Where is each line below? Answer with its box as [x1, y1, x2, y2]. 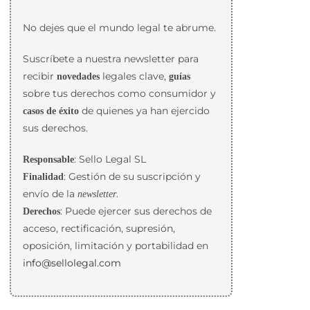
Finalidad [22, 172, 64, 182]
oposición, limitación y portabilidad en [22, 239, 208, 252]
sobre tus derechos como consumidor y [22, 87, 216, 100]
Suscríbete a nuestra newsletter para [22, 53, 199, 65]
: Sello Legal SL [73, 153, 146, 165]
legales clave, [99, 70, 169, 82]
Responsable [22, 154, 74, 165]
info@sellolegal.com [22, 257, 121, 269]
